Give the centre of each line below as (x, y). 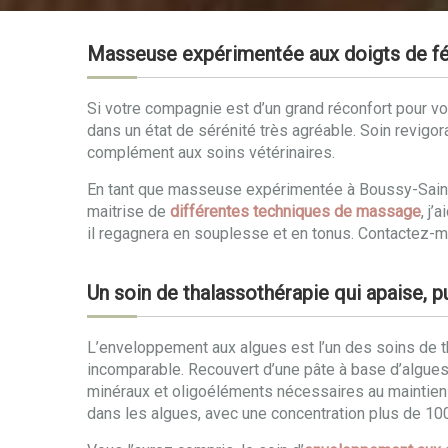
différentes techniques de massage (295, 211)
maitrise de (128, 211)
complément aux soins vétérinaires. (211, 152)
